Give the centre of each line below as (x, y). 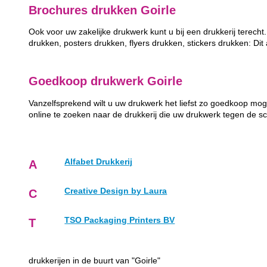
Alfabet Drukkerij (99, 162)
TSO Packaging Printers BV (120, 220)
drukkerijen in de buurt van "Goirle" (95, 260)
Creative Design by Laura (116, 191)
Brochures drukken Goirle (103, 10)
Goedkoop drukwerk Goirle (106, 81)
